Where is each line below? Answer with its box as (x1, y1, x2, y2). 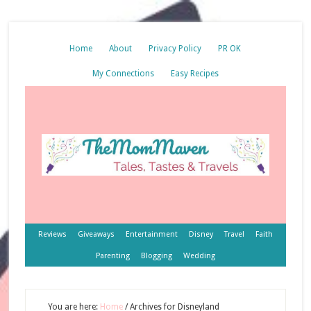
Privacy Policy (149, 44, 202, 53)
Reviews (37, 230, 67, 239)
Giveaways (77, 230, 115, 239)
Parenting (95, 251, 130, 260)
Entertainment (125, 230, 178, 239)
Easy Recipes (170, 69, 219, 78)
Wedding (183, 251, 215, 260)
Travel (224, 230, 244, 239)
